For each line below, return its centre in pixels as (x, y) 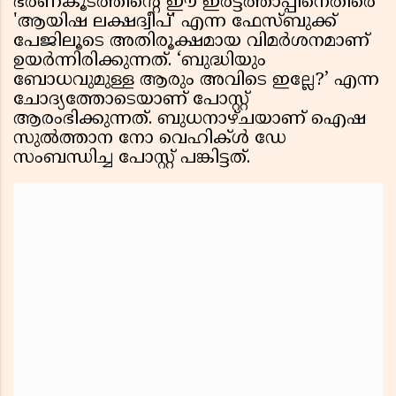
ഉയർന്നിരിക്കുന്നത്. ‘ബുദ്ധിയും (140, 62)
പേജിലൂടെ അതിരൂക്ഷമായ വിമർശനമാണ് (191, 42)
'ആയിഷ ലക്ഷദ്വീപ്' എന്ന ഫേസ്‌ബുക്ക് (175, 23)
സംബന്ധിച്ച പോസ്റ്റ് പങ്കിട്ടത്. (132, 159)
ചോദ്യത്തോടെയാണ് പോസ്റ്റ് (131, 101)
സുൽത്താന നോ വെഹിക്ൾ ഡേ (150, 140)
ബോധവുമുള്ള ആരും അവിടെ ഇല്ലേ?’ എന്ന (196, 81)
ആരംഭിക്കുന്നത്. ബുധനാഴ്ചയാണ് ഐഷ (190, 120)
